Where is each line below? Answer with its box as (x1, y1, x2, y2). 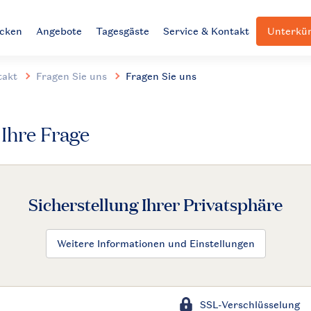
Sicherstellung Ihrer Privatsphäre (28, 192, 283, 215)
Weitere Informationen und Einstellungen (56, 237, 255, 250)
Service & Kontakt (163, 24, 250, 37)
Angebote (36, 24, 83, 37)
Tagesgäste (96, 24, 150, 37)
